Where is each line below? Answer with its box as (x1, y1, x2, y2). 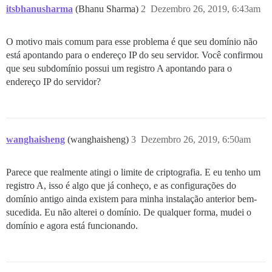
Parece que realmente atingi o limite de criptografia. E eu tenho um (6, 167, 260, 177)
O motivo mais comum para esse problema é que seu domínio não (6, 36, 257, 47)
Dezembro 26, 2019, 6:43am (151, 4, 260, 14)
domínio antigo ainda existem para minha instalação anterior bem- (6, 194, 257, 204)
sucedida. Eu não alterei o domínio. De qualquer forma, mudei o (6, 207, 251, 217)
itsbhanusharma (6, 4, 73, 14)
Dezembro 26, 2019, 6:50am (141, 134, 251, 144)
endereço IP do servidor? (6, 76, 101, 87)
